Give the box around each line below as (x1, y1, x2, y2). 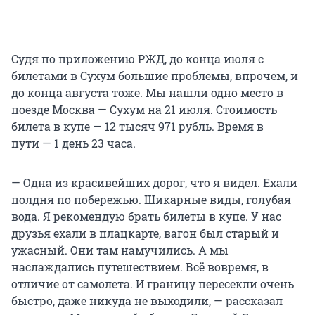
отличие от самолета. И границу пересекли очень (11, 276, 294, 292)
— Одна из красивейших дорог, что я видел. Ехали (11, 175, 297, 191)
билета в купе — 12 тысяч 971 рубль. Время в (11, 119, 264, 134)
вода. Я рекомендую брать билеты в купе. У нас (11, 209, 281, 224)
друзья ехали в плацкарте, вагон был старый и (11, 226, 279, 241)
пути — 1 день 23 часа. (11, 136, 136, 151)
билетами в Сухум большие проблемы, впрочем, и (11, 68, 298, 84)
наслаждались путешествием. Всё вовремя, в (11, 259, 269, 275)
